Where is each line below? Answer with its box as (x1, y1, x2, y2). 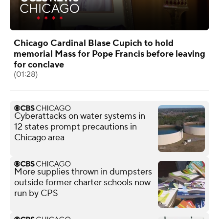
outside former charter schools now (14, 176, 151, 188)
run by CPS (14, 187, 58, 199)
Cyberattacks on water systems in (14, 110, 145, 122)
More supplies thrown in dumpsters (14, 166, 152, 177)
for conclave (14, 59, 64, 70)
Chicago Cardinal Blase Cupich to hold (14, 37, 174, 49)
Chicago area (14, 131, 65, 143)
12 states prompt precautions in (14, 121, 137, 132)
